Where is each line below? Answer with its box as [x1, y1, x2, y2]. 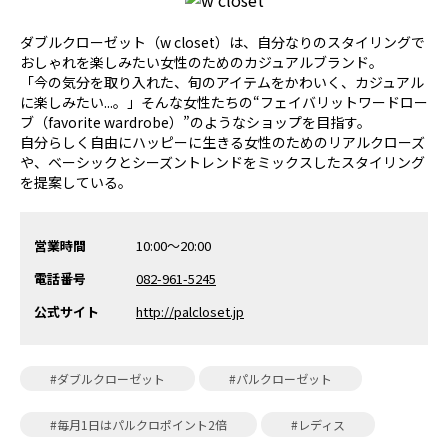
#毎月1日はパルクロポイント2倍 [50, 416, 227, 433]
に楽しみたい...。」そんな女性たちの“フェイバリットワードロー [20, 92, 428, 112]
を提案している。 [20, 172, 132, 192]
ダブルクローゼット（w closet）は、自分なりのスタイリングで [20, 32, 425, 52]
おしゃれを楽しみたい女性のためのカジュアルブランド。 [20, 52, 383, 72]
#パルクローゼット [229, 370, 332, 387]
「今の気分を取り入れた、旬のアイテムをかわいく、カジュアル [20, 72, 424, 92]
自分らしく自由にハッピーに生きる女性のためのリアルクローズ [20, 132, 425, 152]
